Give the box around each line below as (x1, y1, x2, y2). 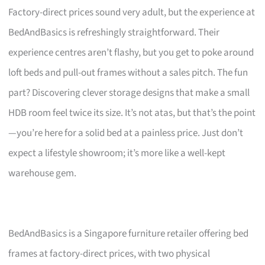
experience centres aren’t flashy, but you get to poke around (8, 45, 254, 60)
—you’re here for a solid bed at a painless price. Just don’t (8, 125, 244, 140)
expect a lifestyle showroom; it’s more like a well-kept (8, 146, 226, 160)
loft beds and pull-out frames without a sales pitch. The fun (8, 65, 248, 80)
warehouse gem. (8, 166, 77, 180)
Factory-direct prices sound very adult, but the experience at (8, 5, 256, 20)
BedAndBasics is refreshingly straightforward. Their (8, 25, 220, 40)
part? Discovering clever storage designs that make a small (8, 85, 250, 100)
